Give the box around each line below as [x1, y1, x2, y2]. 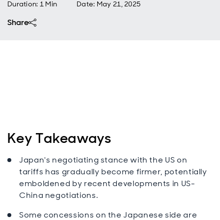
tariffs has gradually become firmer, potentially [19, 166, 207, 177]
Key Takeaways [7, 129, 114, 147]
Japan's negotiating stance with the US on [19, 155, 188, 165]
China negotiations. [19, 190, 100, 200]
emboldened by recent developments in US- [19, 178, 195, 189]
